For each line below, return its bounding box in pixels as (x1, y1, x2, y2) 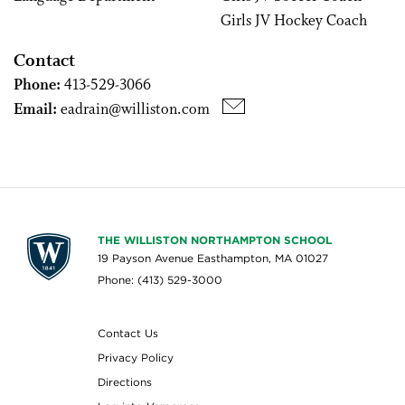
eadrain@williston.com (61, 100, 213, 119)
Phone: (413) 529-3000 (98, 273, 223, 287)
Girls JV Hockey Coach (221, 12, 367, 31)
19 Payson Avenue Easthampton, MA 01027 (98, 251, 329, 265)
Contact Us (98, 326, 158, 340)
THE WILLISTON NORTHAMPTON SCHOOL (98, 233, 333, 247)
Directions (98, 375, 152, 389)
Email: (14, 100, 61, 119)
